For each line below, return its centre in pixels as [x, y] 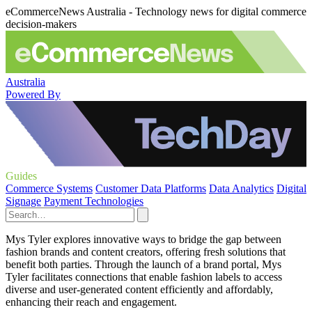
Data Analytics [241, 188]
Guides [21, 176]
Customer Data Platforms [151, 188]
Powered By [33, 94]
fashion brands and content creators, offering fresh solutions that [146, 252]
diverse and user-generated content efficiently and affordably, [139, 289]
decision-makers [41, 24]
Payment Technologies [94, 201]
